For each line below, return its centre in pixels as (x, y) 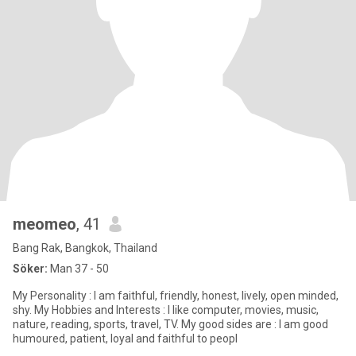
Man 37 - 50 (78, 269)
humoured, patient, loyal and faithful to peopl (125, 339)
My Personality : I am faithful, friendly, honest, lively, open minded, (176, 296)
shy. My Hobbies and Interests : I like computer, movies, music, (166, 310)
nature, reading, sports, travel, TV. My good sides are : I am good (170, 324)
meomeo (44, 224)
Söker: (30, 269)
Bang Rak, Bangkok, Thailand (85, 248)
